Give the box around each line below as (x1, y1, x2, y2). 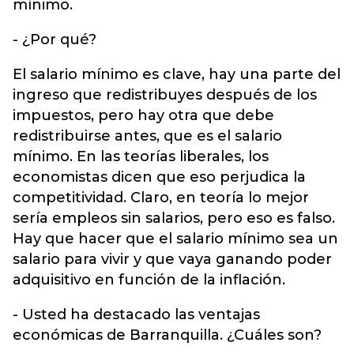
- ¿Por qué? (13, 31, 96, 48)
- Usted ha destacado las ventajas (13, 306, 260, 323)
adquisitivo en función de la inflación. (13, 271, 285, 288)
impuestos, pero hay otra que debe (13, 107, 274, 124)
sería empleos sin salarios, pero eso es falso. (13, 209, 335, 227)
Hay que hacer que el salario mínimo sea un (13, 230, 338, 247)
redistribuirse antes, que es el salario (13, 127, 282, 145)
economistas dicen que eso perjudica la (13, 168, 306, 186)
